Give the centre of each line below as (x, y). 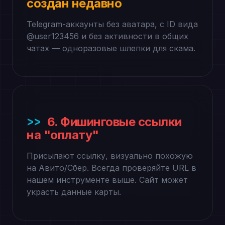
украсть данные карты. (74, 192)
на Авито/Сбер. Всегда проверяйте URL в (111, 168)
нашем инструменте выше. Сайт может (107, 180)
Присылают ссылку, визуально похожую (110, 156)
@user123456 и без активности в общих (107, 36)
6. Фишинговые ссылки (114, 122)
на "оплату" (63, 135)
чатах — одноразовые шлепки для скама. (111, 48)
